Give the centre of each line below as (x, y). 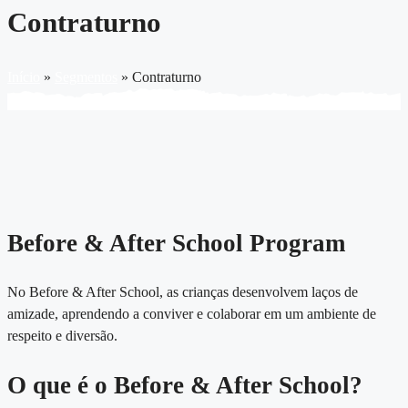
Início (24, 77)
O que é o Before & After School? (185, 386)
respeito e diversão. (62, 335)
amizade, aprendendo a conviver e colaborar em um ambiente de (192, 313)
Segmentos (86, 77)
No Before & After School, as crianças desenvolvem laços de (183, 291)
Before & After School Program (176, 243)
